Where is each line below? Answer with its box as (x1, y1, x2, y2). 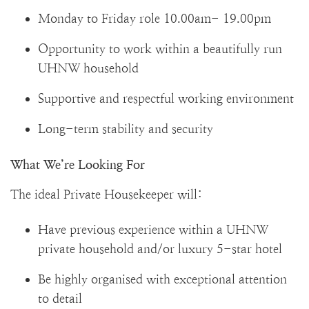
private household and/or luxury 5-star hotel (38, 241, 282, 256)
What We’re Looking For (10, 157, 145, 172)
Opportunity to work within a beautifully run (38, 41, 282, 56)
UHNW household (38, 61, 139, 75)
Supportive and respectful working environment (38, 91, 294, 106)
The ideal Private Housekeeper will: (10, 187, 202, 201)
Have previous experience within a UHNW (38, 222, 268, 237)
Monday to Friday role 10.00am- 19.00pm (38, 11, 271, 26)
